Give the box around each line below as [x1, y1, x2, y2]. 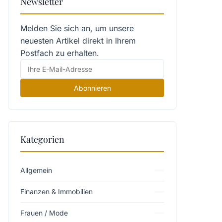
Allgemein [20, 166, 52, 174]
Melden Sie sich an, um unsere [20, 23, 134, 33]
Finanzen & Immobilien [20, 187, 93, 196]
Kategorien [20, 133, 64, 145]
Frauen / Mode [20, 209, 68, 217]
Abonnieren [73, 84, 111, 92]
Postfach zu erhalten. [20, 48, 99, 58]
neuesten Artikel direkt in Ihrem [20, 36, 136, 46]
